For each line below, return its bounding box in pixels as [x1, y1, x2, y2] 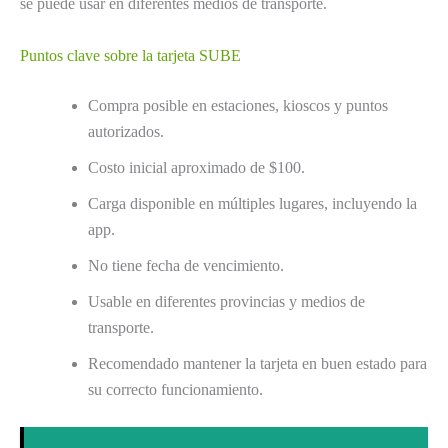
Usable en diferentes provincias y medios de [88, 292, 365, 310]
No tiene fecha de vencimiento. [88, 256, 284, 274]
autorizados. [88, 122, 164, 140]
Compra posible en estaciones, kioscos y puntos [88, 96, 388, 114]
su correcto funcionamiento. [88, 380, 263, 398]
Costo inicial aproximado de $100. [88, 158, 305, 176]
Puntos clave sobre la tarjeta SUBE [20, 46, 241, 64]
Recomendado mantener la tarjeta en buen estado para [88, 354, 427, 372]
